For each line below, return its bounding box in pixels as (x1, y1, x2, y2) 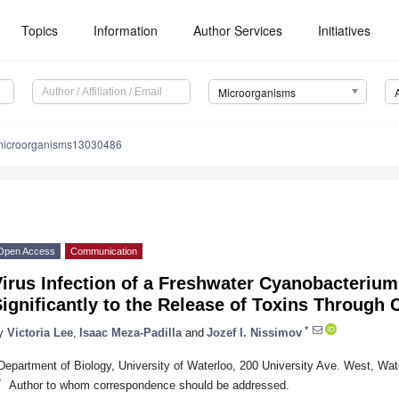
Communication (70, 246, 137, 257)
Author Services (193, 21, 283, 39)
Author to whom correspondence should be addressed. (8, 378, 289, 392)
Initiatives (318, 21, 371, 39)
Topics (21, 21, 59, 39)
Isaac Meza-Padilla (79, 325, 182, 339)
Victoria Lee (7, 325, 73, 339)
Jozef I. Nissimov (207, 325, 302, 339)
